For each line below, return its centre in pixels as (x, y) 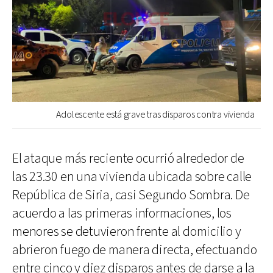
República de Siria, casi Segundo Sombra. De (131, 195)
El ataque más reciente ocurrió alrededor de (128, 158)
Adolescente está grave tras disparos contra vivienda (155, 115)
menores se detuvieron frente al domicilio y (127, 232)
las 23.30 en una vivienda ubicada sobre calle (132, 177)
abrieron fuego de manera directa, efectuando (135, 250)
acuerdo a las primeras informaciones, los (122, 213)
